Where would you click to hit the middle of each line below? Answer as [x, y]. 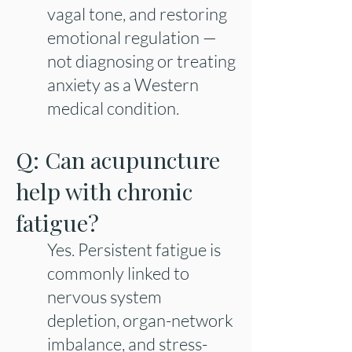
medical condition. [113, 108]
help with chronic [104, 191]
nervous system [104, 297]
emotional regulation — [132, 37]
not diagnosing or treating [141, 61]
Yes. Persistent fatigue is [134, 249]
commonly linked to [118, 273]
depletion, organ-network [140, 320]
